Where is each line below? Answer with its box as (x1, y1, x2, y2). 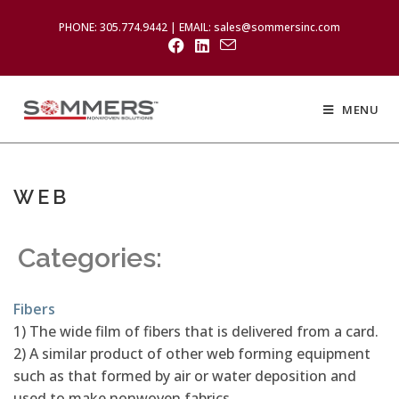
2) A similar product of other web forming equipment (13, 344, 370, 363)
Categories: (18, 242, 162, 273)
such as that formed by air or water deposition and (13, 366, 356, 386)
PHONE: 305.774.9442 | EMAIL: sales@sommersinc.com (59, 20, 340, 35)
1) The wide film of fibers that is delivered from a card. (13, 322, 379, 341)
